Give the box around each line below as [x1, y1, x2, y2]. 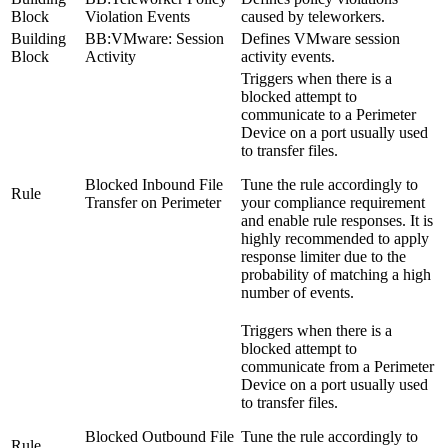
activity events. [241, 47, 335, 65]
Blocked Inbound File [85, 175, 223, 193]
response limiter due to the [241, 247, 406, 265]
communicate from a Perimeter [241, 357, 434, 375]
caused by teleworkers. [241, 7, 385, 25]
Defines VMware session [241, 29, 400, 47]
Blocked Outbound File [85, 427, 234, 445]
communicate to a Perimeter [241, 105, 416, 123]
